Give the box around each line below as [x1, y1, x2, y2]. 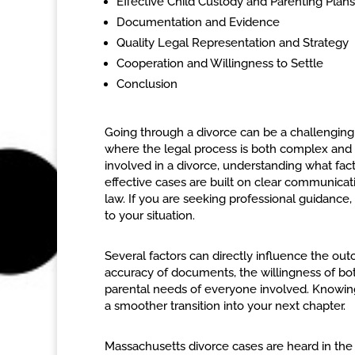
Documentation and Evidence [116, 15, 280, 29]
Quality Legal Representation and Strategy [116, 36, 349, 50]
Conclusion [116, 77, 177, 91]
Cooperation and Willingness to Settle [116, 56, 323, 71]
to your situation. [105, 208, 195, 223]
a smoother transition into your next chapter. [105, 299, 345, 313]
